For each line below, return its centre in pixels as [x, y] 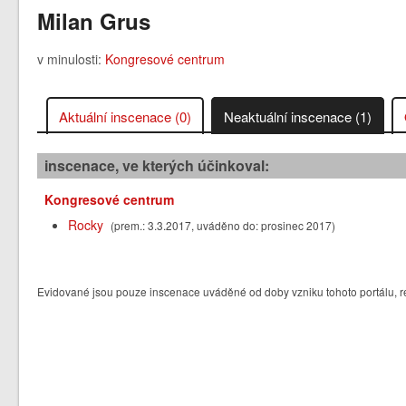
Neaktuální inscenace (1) [298, 117]
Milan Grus [94, 21]
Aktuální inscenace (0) [126, 117]
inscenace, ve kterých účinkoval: [157, 166]
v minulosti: [72, 59]
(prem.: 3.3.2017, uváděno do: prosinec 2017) [223, 226]
